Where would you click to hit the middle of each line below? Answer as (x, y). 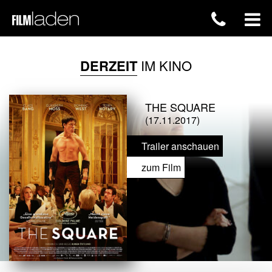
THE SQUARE (180, 107)
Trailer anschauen (180, 146)
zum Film (161, 167)
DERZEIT (109, 66)
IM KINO (165, 65)
